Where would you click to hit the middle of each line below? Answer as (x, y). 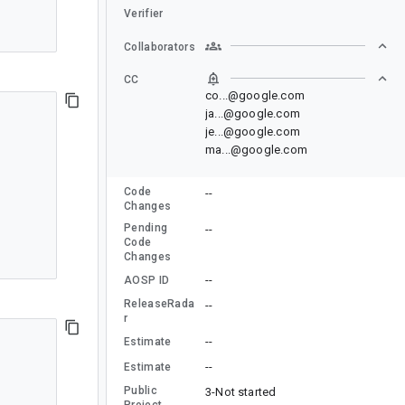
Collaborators (160, 47)
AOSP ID (147, 280)
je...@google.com (253, 131)
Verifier (144, 13)
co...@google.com (255, 95)
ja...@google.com (253, 113)
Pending (146, 227)
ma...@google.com (256, 149)
